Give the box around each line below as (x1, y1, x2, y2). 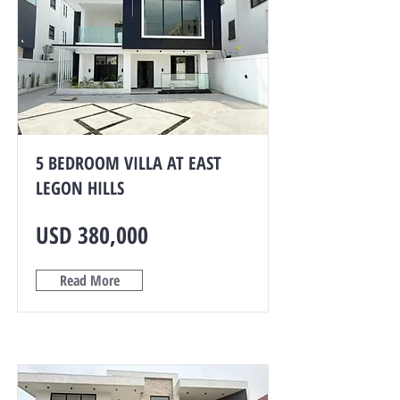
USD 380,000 (36, 219, 148, 251)
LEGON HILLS (36, 176, 124, 200)
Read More (59, 271, 120, 290)
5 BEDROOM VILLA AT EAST (36, 151, 221, 175)
